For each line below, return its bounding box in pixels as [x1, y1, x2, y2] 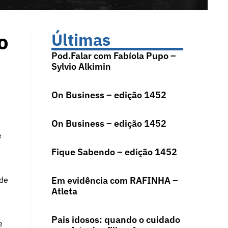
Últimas [51, 29, 110, 51]
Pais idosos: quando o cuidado [51, 214, 180, 226]
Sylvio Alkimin [51, 61, 111, 73]
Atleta [51, 185, 77, 197]
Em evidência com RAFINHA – [51, 175, 178, 187]
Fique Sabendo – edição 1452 [51, 146, 177, 158]
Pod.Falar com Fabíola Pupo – [51, 50, 176, 62]
